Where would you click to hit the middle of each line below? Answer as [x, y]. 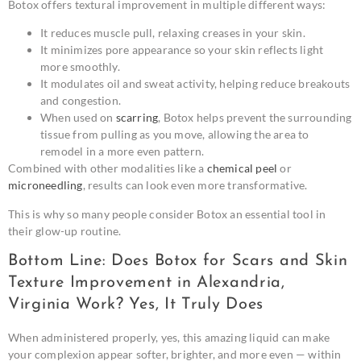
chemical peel [242, 168]
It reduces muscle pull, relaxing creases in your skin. [173, 33]
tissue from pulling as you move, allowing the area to [175, 135]
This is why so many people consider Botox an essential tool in [167, 214]
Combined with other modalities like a [108, 168]
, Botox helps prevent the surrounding [255, 118]
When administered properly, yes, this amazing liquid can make [169, 338]
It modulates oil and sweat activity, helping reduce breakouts [195, 84]
